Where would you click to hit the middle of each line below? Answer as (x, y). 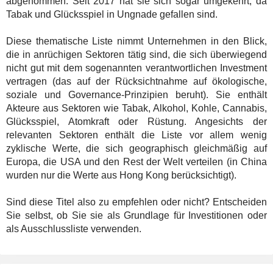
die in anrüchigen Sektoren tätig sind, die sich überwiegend (136, 55)
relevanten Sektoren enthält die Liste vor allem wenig (136, 135)
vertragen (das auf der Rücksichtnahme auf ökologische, (136, 82)
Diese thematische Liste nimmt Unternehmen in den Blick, (136, 41)
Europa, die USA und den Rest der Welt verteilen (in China (136, 162)
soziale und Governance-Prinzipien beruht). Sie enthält (136, 95)
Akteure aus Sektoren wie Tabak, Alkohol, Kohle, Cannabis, (136, 108)
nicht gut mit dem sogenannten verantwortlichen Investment (136, 68)
